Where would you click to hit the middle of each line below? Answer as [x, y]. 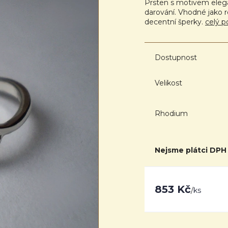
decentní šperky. [175, 22]
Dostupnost [176, 58]
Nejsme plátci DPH [191, 150]
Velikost [168, 83]
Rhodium [171, 113]
